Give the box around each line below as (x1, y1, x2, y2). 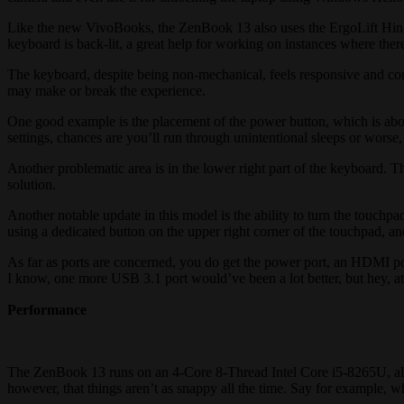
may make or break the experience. (7, 83, 206, 98)
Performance (7, 302, 87, 317)
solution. (7, 177, 56, 192)
